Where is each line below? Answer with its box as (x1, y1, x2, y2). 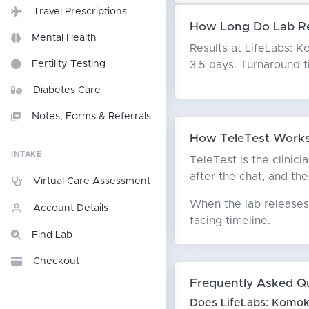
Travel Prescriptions (33, 7, 127, 17)
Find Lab (32, 230, 72, 240)
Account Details (33, 203, 108, 213)
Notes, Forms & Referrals (32, 112, 151, 121)
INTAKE (11, 150, 42, 158)
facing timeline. (189, 215, 270, 226)
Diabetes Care (33, 86, 101, 95)
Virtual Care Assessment (33, 177, 150, 186)
